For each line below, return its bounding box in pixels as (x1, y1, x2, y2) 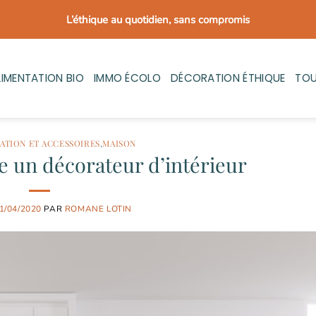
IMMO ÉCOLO (93, 71, 161, 85)
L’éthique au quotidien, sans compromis (66, 12, 250, 27)
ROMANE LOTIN (64, 202, 132, 214)
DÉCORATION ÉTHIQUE (170, 71, 286, 85)
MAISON (102, 138, 136, 149)
